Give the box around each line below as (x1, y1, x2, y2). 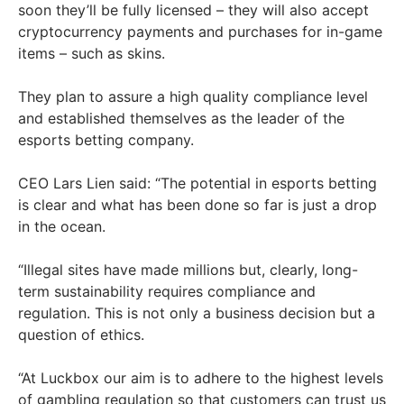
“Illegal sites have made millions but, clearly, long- (18, 260, 358, 279)
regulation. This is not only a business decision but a (18, 303, 375, 322)
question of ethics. (18, 325, 144, 344)
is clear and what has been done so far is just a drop (18, 195, 377, 214)
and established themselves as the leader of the (18, 108, 344, 127)
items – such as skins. (18, 43, 165, 62)
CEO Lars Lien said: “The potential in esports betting (18, 173, 377, 192)
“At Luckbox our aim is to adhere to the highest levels (18, 368, 383, 387)
